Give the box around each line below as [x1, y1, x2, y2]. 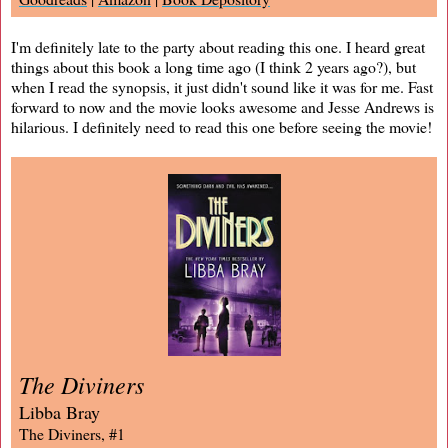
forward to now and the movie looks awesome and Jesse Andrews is [11, 95, 434, 117]
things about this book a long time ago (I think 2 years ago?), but [11, 55, 416, 77]
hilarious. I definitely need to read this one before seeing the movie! [11, 115, 432, 137]
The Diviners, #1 [19, 422, 125, 444]
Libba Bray [19, 399, 100, 424]
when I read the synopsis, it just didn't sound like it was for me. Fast [11, 75, 433, 97]
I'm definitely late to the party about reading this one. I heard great [11, 35, 425, 57]
